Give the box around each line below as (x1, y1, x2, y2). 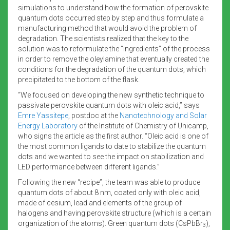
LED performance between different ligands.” (18, 162, 160, 171)
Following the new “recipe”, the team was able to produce (18, 178, 200, 186)
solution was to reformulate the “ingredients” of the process (18, 44, 210, 53)
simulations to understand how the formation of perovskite (18, 3, 208, 12)
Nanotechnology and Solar (120, 111, 207, 120)
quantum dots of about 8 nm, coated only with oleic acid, (18, 188, 201, 197)
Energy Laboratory (18, 121, 78, 130)
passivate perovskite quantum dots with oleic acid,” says (18, 101, 200, 109)
